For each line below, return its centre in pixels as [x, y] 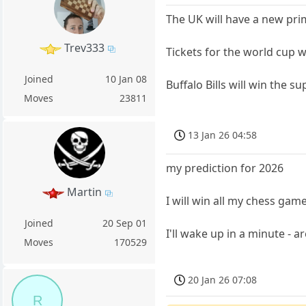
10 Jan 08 [126, 79]
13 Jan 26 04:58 [223, 135]
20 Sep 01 [125, 223]
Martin [85, 192]
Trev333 [85, 48]
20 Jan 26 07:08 [223, 279]
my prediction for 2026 [225, 168]
